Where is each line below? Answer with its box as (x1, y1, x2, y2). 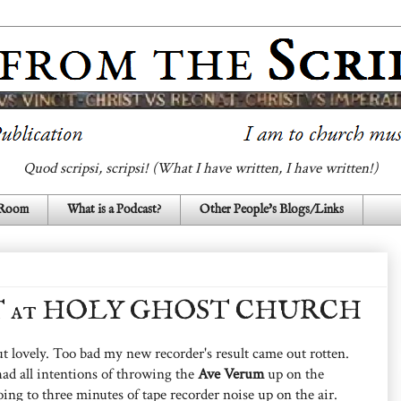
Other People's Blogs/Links (200, 201, 344, 218)
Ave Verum (198, 363, 264, 384)
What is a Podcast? (67, 201, 161, 218)
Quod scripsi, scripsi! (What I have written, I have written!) (23, 158, 378, 178)
